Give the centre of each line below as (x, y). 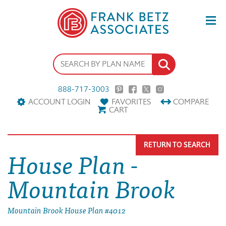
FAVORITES (131, 102)
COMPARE (191, 102)
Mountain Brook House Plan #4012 (67, 210)
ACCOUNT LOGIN (60, 102)
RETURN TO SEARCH (177, 145)
